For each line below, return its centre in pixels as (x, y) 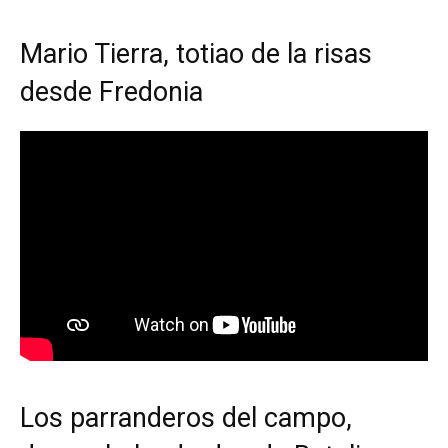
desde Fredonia (111, 92)
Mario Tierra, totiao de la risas (196, 54)
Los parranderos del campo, (186, 417)
